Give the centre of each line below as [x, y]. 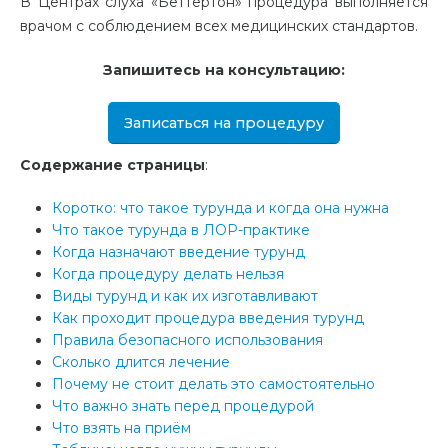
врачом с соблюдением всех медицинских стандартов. [219, 26]
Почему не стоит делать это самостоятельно [213, 384]
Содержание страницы [112, 165]
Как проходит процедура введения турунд [208, 318]
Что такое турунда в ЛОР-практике [181, 230]
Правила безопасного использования [187, 340]
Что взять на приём [121, 428]
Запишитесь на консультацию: [224, 70]
